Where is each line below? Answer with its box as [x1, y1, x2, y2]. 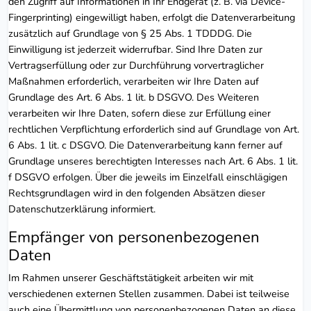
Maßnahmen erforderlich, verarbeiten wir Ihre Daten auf [8, 74, 259, 88]
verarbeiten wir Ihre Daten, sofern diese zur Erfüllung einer [8, 106, 271, 120]
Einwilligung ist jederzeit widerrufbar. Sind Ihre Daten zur [8, 42, 262, 56]
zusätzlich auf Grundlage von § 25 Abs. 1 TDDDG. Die [8, 26, 252, 40]
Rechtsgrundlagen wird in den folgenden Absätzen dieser [8, 185, 265, 200]
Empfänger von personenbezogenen [8, 226, 260, 248]
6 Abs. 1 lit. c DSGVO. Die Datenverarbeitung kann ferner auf [8, 137, 283, 152]
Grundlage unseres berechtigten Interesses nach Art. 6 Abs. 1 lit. [8, 153, 298, 168]
